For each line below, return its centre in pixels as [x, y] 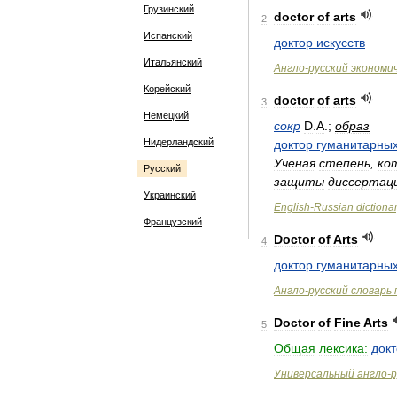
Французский [173, 222]
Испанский [168, 35]
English [292, 207]
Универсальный [314, 374]
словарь [371, 291]
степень [345, 163]
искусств [341, 43]
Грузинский [169, 9]
